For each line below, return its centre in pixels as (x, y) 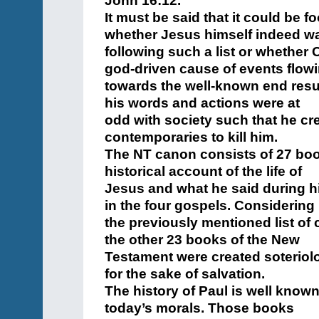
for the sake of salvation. (185, 274)
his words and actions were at (202, 103)
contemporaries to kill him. (191, 137)
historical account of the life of (203, 171)
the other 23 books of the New (202, 240)
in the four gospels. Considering (210, 205)
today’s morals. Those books (199, 308)
